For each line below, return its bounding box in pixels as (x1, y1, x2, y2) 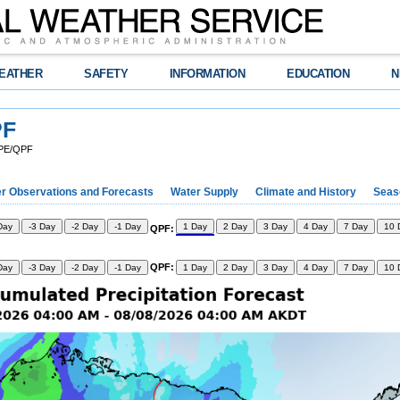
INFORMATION (170, 67, 246, 80)
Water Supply (171, 186, 238, 198)
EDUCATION (287, 67, 350, 80)
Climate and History (255, 186, 356, 198)
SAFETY (84, 67, 129, 80)
